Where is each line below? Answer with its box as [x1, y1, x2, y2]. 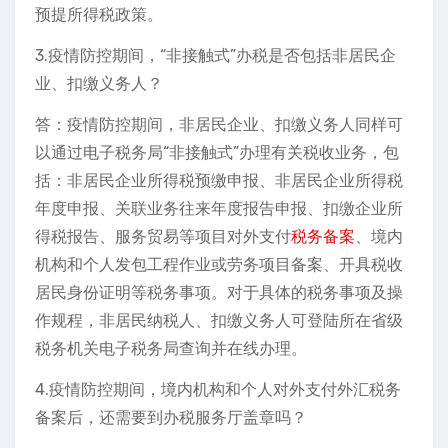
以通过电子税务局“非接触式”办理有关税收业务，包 [35, 143, 399, 162]
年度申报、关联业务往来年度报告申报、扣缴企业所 [35, 199, 403, 218]
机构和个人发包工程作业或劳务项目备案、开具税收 [35, 255, 403, 274]
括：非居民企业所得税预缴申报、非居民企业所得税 [35, 171, 403, 190]
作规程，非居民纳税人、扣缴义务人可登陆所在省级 [35, 311, 403, 330]
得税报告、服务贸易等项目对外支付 [35, 227, 291, 246]
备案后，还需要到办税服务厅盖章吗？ [35, 408, 307, 427]
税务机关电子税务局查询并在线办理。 [35, 339, 307, 358]
